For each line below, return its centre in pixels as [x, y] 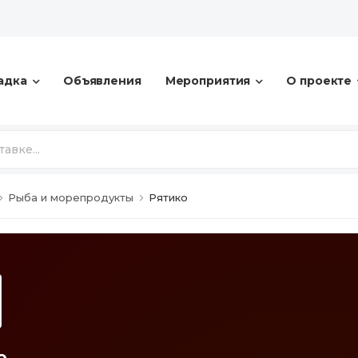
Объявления [102, 81]
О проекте [319, 81]
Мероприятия [208, 81]
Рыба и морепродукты [71, 197]
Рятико [168, 197]
